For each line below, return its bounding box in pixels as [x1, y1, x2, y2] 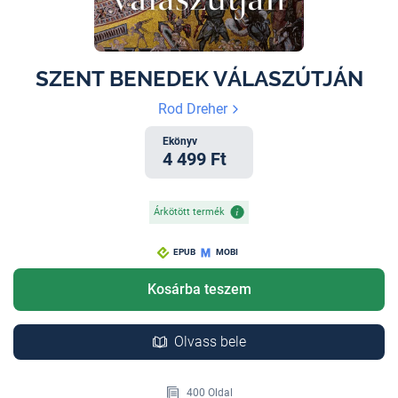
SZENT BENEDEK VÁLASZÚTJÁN [35, 65, 363, 92]
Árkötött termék [154, 206, 225, 219]
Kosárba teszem [147, 280, 251, 298]
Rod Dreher [158, 99, 231, 117]
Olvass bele [173, 332, 246, 350]
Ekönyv [163, 134, 197, 147]
